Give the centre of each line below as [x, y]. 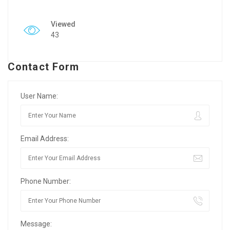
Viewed [63, 24]
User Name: [39, 96]
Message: [36, 224]
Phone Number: [46, 181]
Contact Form [44, 67]
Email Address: [45, 139]
